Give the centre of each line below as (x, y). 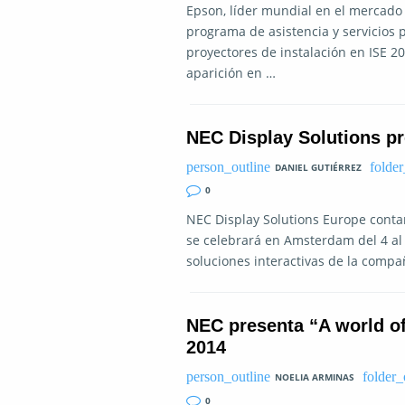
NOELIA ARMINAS (314, 377)
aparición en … (231, 72)
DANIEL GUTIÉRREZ (318, 167)
